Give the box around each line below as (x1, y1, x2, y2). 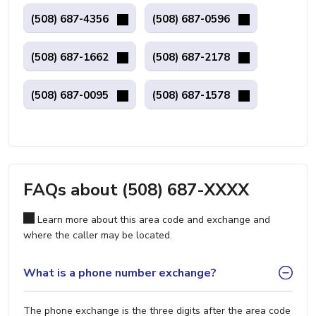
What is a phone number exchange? (23, 265, 217, 281)
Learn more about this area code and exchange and (35, 213, 270, 226)
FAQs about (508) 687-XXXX (23, 178, 249, 201)
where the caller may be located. (23, 229, 172, 242)
